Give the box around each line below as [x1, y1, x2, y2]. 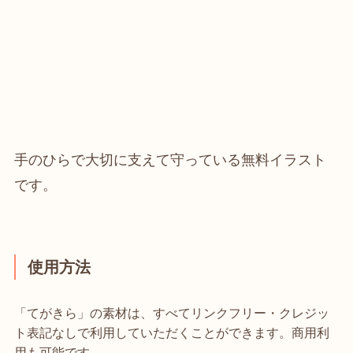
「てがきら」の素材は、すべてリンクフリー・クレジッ [13, 305, 329, 320]
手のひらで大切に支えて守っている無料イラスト [13, 152, 326, 168]
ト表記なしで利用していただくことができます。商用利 [13, 325, 329, 340]
